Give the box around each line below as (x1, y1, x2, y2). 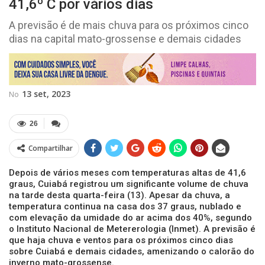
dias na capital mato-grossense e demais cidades (9, 33, 241, 45)
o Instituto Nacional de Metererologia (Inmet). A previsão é (9, 223, 256, 234)
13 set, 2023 (22, 88, 70, 99)
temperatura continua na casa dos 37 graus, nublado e (9, 201, 241, 212)
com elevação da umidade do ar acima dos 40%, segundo (9, 212, 252, 223)
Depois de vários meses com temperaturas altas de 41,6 (9, 167, 246, 178)
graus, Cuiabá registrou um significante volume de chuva (9, 178, 248, 189)
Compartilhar (28, 143, 73, 153)
